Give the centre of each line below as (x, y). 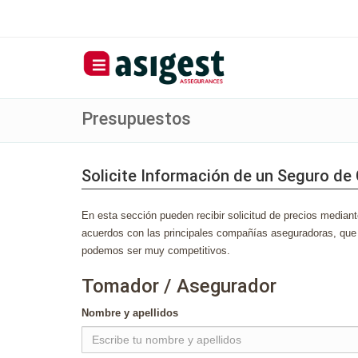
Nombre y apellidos (130, 313)
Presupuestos (136, 119)
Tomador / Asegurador (179, 286)
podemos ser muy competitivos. (156, 251)
